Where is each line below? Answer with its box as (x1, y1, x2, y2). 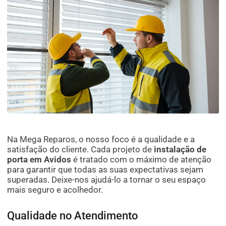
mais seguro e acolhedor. (7, 184, 103, 195)
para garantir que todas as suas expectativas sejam (7, 164, 204, 175)
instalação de (154, 144, 207, 154)
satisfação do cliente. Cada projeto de (7, 144, 154, 154)
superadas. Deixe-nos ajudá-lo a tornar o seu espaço (7, 174, 206, 185)
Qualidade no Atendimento (7, 209, 138, 222)
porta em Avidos (7, 154, 72, 164)
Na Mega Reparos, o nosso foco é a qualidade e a (7, 134, 195, 144)
